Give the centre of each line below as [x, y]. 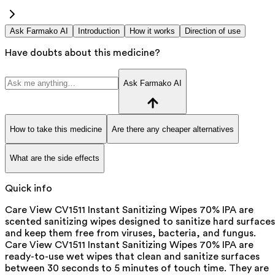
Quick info [29, 188]
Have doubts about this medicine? [83, 52]
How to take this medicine [56, 129]
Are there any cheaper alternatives [173, 129]
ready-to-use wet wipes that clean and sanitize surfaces [132, 256]
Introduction [99, 31]
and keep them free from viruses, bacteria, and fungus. [130, 233]
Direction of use [213, 31]
